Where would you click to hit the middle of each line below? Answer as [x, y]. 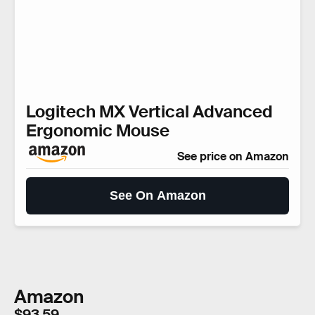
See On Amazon [157, 195]
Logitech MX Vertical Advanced [149, 111]
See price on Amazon [233, 156]
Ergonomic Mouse [98, 130]
